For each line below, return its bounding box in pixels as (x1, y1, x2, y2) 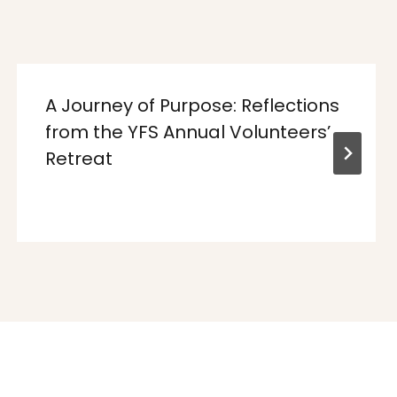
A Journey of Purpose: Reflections (44, 93, 339, 119)
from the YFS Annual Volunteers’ (44, 120, 331, 145)
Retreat (44, 146, 113, 172)
